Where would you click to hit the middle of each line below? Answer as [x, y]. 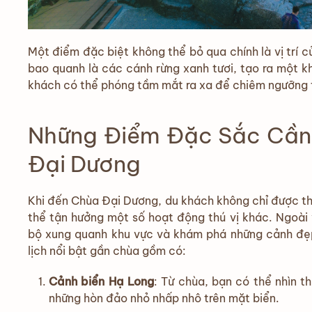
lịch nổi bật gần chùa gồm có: [107, 250]
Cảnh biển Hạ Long [101, 281]
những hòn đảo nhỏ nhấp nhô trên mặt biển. [164, 298]
